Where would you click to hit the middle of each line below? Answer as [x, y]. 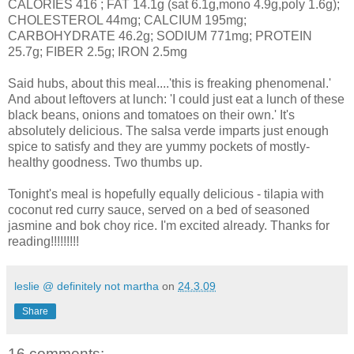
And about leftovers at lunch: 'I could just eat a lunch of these [176, 99]
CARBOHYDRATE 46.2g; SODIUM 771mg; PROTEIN [160, 36]
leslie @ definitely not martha [87, 286]
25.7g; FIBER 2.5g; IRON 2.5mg [98, 51]
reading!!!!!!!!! [43, 241]
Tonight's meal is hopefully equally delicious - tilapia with [166, 194]
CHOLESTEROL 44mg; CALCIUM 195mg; [127, 20]
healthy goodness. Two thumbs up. [105, 162]
